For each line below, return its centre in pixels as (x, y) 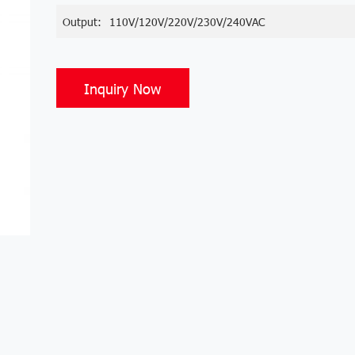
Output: (82, 21)
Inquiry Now (123, 88)
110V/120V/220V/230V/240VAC (187, 21)
